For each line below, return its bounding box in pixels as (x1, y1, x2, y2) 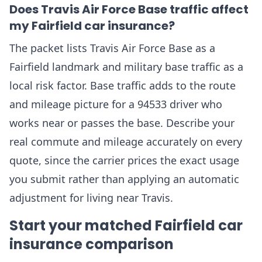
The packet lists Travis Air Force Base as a (9, 41, 215, 55)
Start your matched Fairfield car (9, 216, 243, 235)
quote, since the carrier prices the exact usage (9, 153, 239, 167)
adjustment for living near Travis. (9, 191, 173, 205)
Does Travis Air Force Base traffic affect (9, 1, 249, 18)
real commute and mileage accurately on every (9, 135, 242, 149)
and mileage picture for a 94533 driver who (9, 97, 222, 111)
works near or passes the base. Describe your (9, 116, 235, 130)
